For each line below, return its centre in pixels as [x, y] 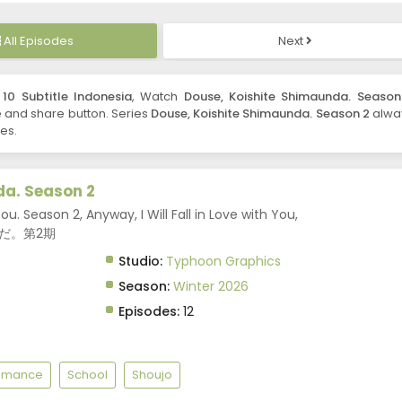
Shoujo [152, 375]
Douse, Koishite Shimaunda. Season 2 [260, 114]
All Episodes [38, 41]
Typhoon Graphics [223, 262]
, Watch [158, 97]
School [87, 375]
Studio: [140, 262]
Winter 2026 [210, 287]
